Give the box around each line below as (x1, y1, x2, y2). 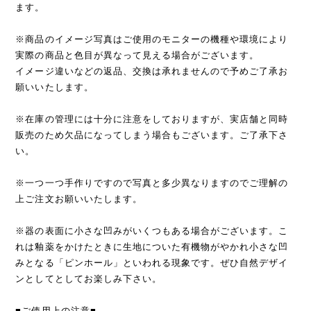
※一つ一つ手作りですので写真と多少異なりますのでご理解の (15, 177, 289, 188)
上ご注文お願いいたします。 (15, 193, 142, 204)
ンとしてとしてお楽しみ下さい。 (15, 273, 162, 284)
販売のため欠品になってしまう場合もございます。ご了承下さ (15, 129, 289, 140)
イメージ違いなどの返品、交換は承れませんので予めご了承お (15, 65, 289, 76)
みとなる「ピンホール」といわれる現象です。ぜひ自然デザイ (15, 257, 289, 268)
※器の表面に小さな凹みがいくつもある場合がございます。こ (15, 225, 289, 236)
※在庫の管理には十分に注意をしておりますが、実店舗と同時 (15, 113, 289, 124)
